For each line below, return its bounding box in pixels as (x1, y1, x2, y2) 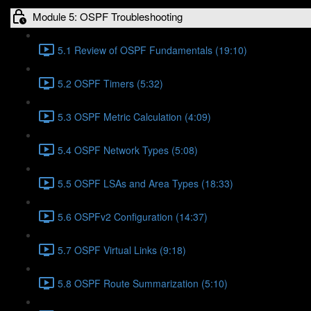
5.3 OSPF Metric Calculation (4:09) (58, 109, 211, 124)
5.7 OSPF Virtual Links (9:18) (58, 242, 186, 257)
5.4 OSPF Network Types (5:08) (58, 142, 198, 157)
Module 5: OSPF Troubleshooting (33, 8, 183, 24)
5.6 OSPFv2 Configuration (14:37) (58, 209, 208, 224)
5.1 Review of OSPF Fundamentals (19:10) (58, 42, 247, 57)
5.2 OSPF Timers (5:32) (58, 76, 163, 90)
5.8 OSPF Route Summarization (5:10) (58, 276, 228, 290)
